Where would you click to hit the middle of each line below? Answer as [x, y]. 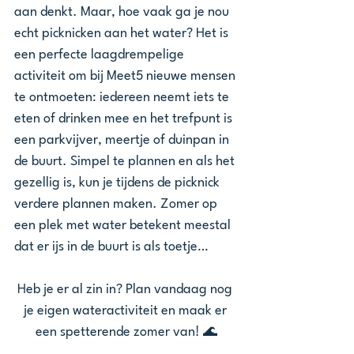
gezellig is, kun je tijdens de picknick [119, 183]
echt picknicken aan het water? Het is [123, 34]
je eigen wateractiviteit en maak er [126, 311]
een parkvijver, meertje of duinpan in [123, 140]
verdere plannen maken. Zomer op [117, 204]
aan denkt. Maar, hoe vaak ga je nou [123, 12]
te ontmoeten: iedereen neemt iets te [123, 98]
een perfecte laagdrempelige [101, 55]
